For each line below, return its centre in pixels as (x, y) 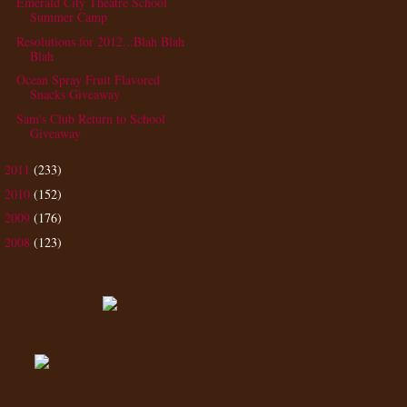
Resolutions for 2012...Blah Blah (100, 41)
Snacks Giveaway (74, 94)
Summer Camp (68, 17)
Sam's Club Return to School (90, 118)
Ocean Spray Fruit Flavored (88, 80)
